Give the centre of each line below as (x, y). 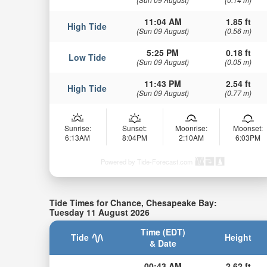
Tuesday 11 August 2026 (99, 212)
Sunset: (135, 128)
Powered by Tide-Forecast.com (146, 161)
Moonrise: (191, 128)
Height (238, 237)
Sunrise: (77, 128)
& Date (163, 243)
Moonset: (248, 128)
